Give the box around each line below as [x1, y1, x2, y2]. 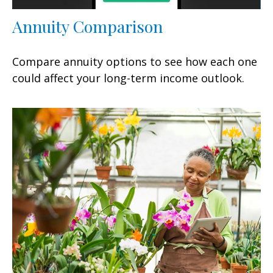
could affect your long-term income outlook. [12, 70, 244, 85]
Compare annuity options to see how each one [12, 54, 257, 69]
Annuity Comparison [12, 15, 163, 37]
